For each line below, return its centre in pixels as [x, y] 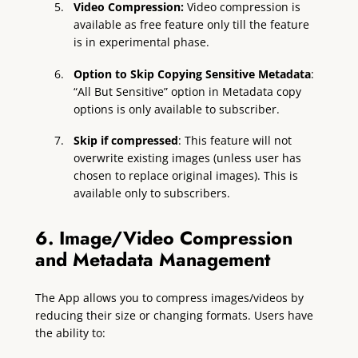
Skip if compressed [126, 140]
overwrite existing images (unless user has [188, 157]
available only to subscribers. [154, 193]
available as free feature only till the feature [192, 25]
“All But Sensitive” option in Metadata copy [188, 91]
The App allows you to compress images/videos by [169, 297]
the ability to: [70, 332]
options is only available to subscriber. [179, 109]
